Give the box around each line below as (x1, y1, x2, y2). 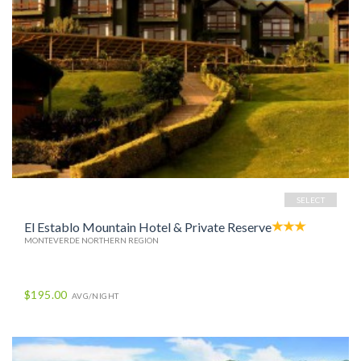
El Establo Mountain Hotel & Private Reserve (24, 219, 272, 235)
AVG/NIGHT (71, 291, 119, 301)
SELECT (296, 195, 325, 205)
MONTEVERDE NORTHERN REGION (24, 235, 159, 246)
